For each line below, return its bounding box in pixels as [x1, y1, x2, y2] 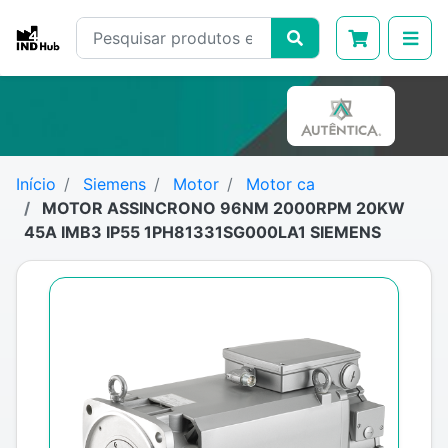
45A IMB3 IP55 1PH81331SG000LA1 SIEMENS [24, 222, 381, 242]
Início [16, 174, 56, 194]
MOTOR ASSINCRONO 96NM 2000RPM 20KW [38, 198, 405, 218]
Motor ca [246, 174, 315, 194]
